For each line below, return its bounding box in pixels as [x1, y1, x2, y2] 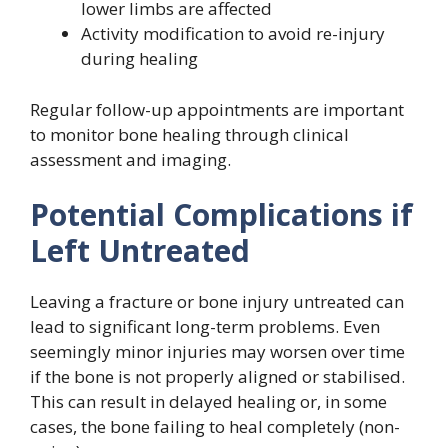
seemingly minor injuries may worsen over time [30, 340, 405, 363]
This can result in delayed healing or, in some [30, 390, 387, 413]
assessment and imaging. [30, 147, 231, 171]
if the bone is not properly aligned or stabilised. [30, 365, 405, 388]
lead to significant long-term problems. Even [30, 315, 380, 338]
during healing [81, 47, 198, 70]
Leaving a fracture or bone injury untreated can [30, 290, 404, 313]
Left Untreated [30, 230, 250, 271]
